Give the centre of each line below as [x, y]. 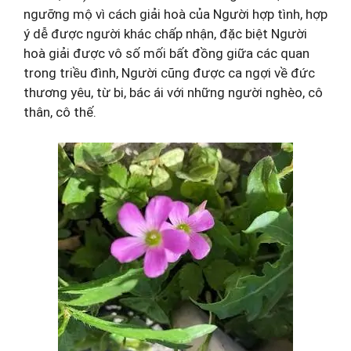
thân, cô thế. [60, 112]
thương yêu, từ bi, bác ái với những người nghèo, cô [173, 92]
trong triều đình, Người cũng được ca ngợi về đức [169, 73]
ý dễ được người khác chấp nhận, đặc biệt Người [165, 34]
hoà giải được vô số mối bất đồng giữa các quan [166, 53]
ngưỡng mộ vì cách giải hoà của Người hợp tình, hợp [175, 14]
